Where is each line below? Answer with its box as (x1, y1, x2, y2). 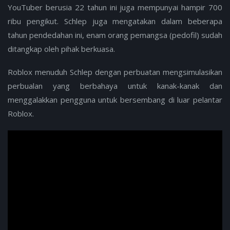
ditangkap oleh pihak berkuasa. (8, 43, 115, 54)
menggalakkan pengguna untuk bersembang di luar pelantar (8, 94, 222, 105)
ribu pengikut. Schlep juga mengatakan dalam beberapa (8, 15, 222, 26)
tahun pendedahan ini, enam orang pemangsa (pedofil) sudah (8, 29, 222, 40)
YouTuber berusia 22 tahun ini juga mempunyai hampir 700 (8, 2, 222, 12)
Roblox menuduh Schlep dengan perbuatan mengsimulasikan (8, 67, 222, 78)
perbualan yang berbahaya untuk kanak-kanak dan (8, 81, 222, 91)
